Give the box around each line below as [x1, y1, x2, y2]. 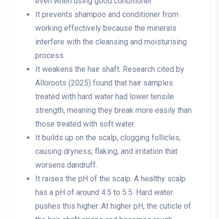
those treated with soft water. [35, 119, 135, 129]
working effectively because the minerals [35, 23, 176, 33]
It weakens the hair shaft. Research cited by [35, 65, 184, 74]
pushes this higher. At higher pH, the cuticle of [35, 201, 191, 211]
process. [35, 51, 65, 61]
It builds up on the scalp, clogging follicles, [35, 133, 181, 143]
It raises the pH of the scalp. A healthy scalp [35, 174, 186, 184]
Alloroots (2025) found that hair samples [35, 78, 173, 88]
